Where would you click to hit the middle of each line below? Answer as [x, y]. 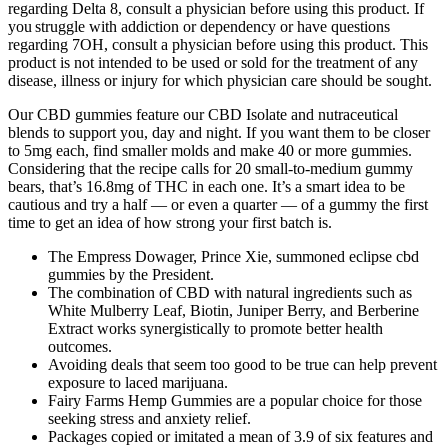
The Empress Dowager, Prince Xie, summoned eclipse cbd [233, 257]
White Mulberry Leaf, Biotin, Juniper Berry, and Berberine [233, 311]
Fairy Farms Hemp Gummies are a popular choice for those [235, 401]
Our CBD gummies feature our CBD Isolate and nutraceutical [203, 115]
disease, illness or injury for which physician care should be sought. [220, 81]
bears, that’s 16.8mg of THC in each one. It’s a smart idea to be [206, 187]
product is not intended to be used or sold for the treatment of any [213, 63]
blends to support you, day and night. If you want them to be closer [219, 133]
